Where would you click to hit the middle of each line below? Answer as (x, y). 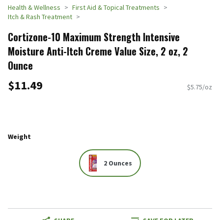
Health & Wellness (34, 7)
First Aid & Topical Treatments (116, 7)
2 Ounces (118, 163)
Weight (19, 136)
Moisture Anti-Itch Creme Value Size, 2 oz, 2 (98, 51)
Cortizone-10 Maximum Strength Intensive (94, 37)
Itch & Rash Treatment (40, 17)
